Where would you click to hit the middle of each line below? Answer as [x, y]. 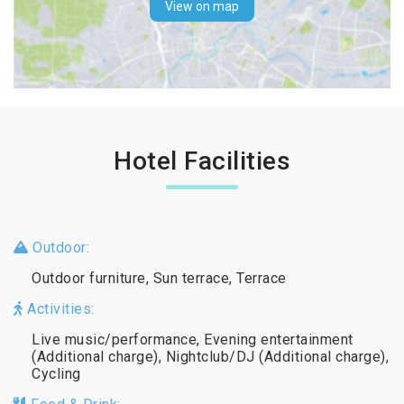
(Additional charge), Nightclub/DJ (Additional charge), [210, 356]
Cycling [56, 373]
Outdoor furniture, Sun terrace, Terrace [159, 278]
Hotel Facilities [202, 161]
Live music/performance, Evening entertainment [193, 339]
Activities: [59, 308]
